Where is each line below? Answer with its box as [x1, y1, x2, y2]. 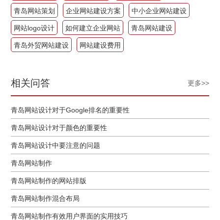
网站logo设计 [14, 24, 55, 32]
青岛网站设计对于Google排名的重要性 [11, 106, 130, 114]
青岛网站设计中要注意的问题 [11, 141, 101, 149]
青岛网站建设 [131, 24, 173, 32]
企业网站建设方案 [66, 6, 121, 15]
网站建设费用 [80, 41, 121, 49]
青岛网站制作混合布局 [11, 194, 80, 202]
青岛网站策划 [14, 6, 55, 15]
